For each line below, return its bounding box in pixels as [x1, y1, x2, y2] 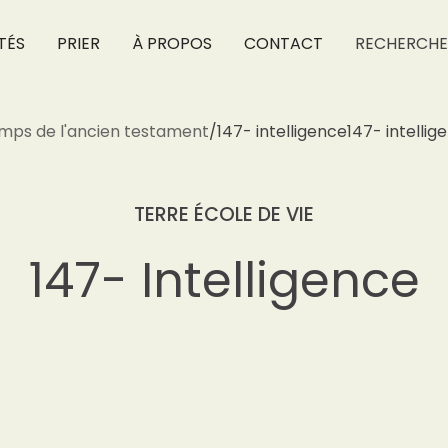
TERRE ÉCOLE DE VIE [134, 201, 314, 228]
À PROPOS [131, 32, 212, 55]
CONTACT [243, 32, 323, 55]
